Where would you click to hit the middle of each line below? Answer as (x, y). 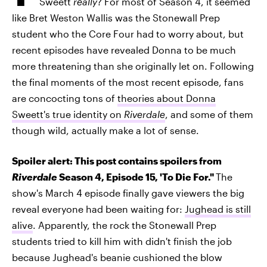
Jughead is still (218, 209)
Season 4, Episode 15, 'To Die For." (137, 177)
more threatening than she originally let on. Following (133, 66)
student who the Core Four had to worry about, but (128, 34)
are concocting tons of (65, 98)
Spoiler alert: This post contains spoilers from (117, 161)
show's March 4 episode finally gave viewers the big (128, 193)
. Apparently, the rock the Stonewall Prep (125, 225)
